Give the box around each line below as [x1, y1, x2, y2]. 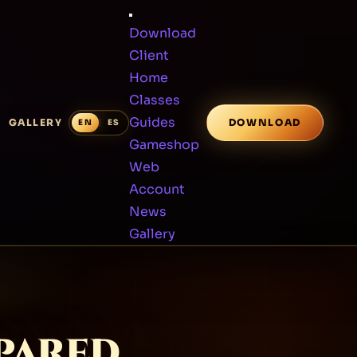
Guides [128, 114, 175, 131]
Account [128, 181, 185, 198]
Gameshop [128, 136, 199, 153]
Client [128, 47, 169, 64]
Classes [128, 92, 180, 108]
